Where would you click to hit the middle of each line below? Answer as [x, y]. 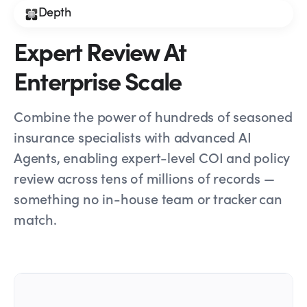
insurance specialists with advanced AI [133, 136]
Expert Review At [100, 50]
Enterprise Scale [98, 80]
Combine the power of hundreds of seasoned [153, 116]
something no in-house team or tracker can [148, 198]
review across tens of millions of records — [144, 177]
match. [35, 219]
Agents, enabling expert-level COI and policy [152, 157]
